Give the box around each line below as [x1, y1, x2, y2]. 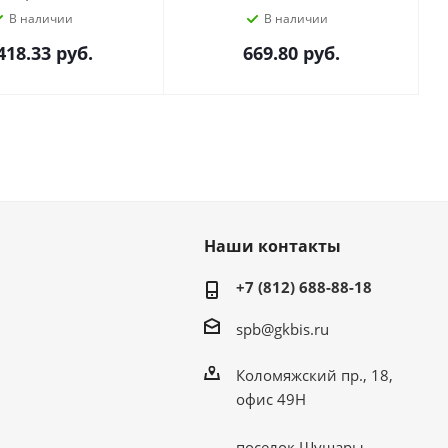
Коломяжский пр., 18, [235, 364, 393, 385]
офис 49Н [235, 388, 306, 409]
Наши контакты [203, 234, 341, 257]
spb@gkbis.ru [235, 318, 329, 339]
